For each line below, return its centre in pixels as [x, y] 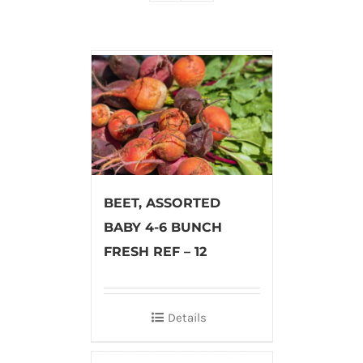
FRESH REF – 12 [155, 252]
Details [187, 318]
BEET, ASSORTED [162, 203]
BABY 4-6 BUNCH [162, 228]
